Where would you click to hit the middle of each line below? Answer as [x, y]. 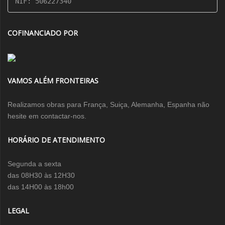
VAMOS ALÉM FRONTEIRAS [53, 81]
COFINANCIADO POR [43, 33]
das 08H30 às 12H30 [41, 176]
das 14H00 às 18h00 [41, 187]
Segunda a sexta [34, 164]
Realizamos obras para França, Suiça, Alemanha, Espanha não [108, 105]
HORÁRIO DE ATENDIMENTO [56, 140]
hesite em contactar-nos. [47, 116]
